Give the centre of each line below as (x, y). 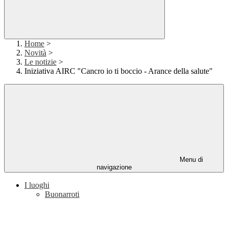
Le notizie (40, 62)
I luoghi (37, 185)
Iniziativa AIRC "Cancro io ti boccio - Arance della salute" (119, 71)
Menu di (190, 160)
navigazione (114, 167)
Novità (35, 53)
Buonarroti (62, 194)
